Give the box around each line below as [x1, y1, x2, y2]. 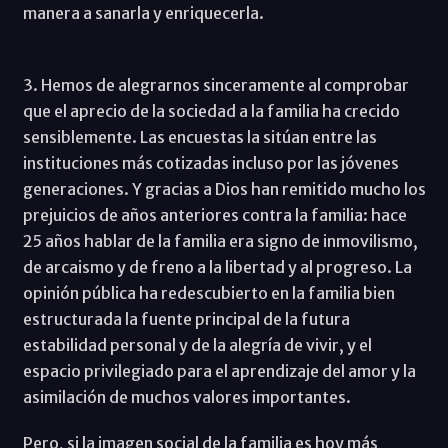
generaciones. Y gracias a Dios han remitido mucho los [22, 178, 426, 199]
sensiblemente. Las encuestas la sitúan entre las [22, 126, 377, 147]
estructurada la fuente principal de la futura [22, 308, 350, 329]
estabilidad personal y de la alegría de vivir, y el [22, 334, 372, 355]
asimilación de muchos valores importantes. [22, 386, 351, 407]
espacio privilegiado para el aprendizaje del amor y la [22, 360, 416, 381]
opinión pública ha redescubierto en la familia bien [22, 282, 395, 303]
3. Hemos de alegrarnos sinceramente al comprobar [22, 74, 409, 95]
